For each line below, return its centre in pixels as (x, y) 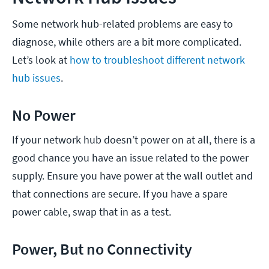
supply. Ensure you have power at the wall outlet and (132, 175)
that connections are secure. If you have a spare (120, 193)
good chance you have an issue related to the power (130, 157)
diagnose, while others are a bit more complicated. (127, 41)
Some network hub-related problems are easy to (122, 23)
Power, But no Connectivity (104, 249)
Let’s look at (41, 59)
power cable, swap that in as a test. (93, 211)
